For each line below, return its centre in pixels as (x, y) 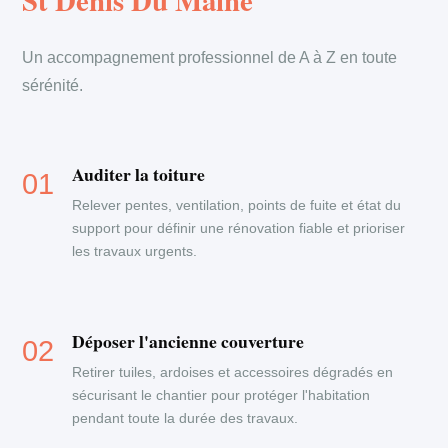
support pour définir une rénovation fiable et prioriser (239, 228)
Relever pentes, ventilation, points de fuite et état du (237, 205)
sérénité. (53, 85)
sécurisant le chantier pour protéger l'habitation (221, 395)
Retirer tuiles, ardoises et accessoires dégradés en (233, 372)
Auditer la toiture (139, 174)
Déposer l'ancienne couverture (188, 341)
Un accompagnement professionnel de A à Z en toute (210, 57)
